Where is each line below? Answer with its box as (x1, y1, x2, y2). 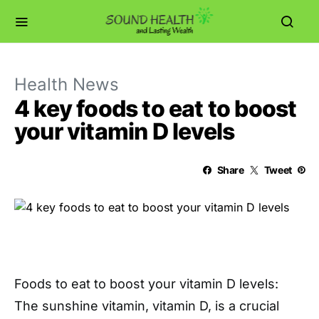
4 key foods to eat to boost (14, 95, 297, 122)
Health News (14, 74, 119, 95)
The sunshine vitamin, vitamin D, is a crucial (14, 298, 279, 313)
